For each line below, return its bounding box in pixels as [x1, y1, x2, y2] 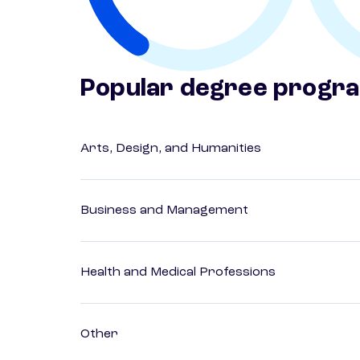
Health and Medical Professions [80, 266, 276, 280]
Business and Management [80, 204, 248, 218]
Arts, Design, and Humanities [80, 142, 261, 156]
